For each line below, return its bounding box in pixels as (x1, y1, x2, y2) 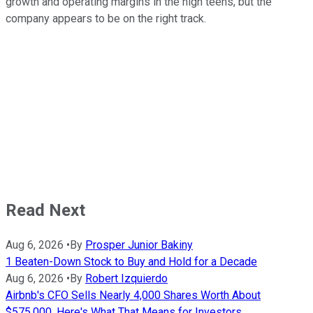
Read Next (6, 200, 85, 220)
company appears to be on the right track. (6, 11, 206, 25)
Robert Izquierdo (85, 271, 168, 285)
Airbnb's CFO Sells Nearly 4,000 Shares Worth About (6, 288, 261, 302)
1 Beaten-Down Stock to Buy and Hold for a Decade (6, 254, 257, 268)
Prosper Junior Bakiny (85, 238, 193, 252)
